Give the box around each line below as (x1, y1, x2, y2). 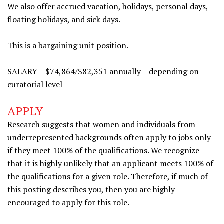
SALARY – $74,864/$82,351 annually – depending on (7, 66, 199, 77)
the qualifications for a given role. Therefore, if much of (7, 171, 208, 182)
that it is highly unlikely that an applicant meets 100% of (7, 158, 213, 169)
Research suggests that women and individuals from (7, 119, 195, 130)
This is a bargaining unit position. (7, 40, 128, 51)
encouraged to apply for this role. (7, 197, 129, 208)
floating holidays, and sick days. (7, 14, 120, 25)
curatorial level (7, 79, 62, 90)
